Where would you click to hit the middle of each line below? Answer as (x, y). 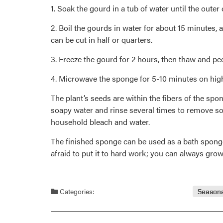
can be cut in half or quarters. (102, 40)
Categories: (76, 191)
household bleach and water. (100, 122)
